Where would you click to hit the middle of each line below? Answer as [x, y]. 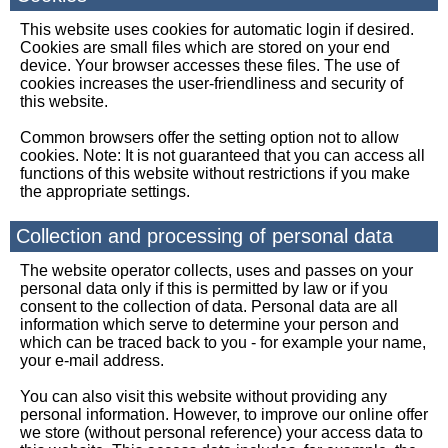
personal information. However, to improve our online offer [224, 414]
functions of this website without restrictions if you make [215, 173]
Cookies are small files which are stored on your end [205, 47]
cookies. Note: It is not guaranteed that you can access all [222, 155]
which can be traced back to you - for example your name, [223, 342]
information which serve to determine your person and [209, 324]
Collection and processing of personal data [204, 236]
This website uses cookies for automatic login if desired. [217, 29]
